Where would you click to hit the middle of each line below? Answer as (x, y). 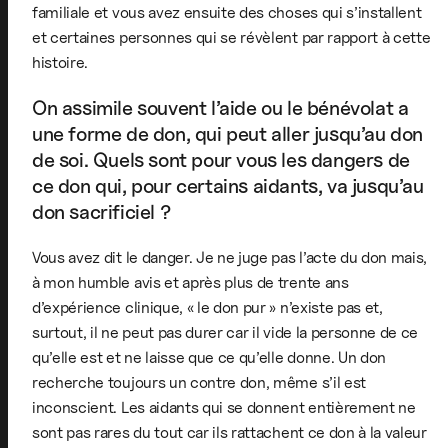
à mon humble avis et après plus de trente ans (190, 282)
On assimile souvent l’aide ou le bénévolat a (220, 107)
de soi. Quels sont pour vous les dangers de (221, 159)
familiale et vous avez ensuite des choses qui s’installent (227, 12)
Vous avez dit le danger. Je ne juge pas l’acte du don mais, (230, 257)
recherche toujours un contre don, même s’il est (199, 382)
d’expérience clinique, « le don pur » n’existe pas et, (207, 307)
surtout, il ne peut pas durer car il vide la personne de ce (225, 332)
